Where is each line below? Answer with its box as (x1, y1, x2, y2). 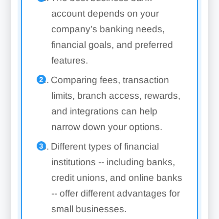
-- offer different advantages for (51, 188, 180, 198)
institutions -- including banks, (51, 157, 175, 167)
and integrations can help (51, 106, 157, 116)
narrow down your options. (51, 122, 162, 132)
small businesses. (51, 204, 127, 214)
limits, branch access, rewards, (51, 90, 180, 101)
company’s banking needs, (51, 24, 165, 34)
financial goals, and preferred (51, 40, 173, 50)
